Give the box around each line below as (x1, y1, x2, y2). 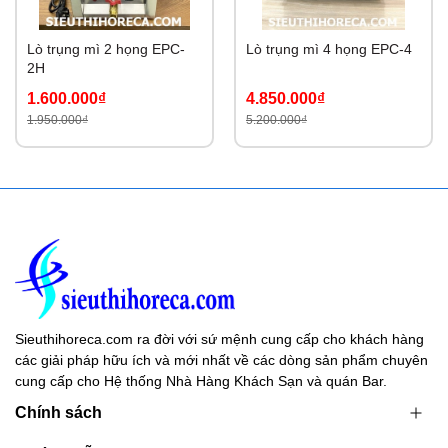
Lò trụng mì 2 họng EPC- (27, 41, 185, 58)
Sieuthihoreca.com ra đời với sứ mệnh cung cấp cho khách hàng (15, 331, 424, 348)
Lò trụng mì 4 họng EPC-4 (246, 41, 412, 58)
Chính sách (15, 404, 102, 422)
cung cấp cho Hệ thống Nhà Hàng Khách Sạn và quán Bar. (15, 373, 387, 390)
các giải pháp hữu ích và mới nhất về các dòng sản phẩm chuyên (15, 352, 428, 369)
